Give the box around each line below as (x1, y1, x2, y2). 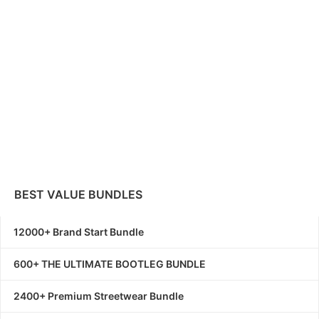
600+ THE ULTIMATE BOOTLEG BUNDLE (14, 257, 206, 270)
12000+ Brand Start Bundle (14, 225, 144, 238)
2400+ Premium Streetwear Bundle (14, 289, 184, 302)
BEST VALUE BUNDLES (14, 187, 142, 202)
